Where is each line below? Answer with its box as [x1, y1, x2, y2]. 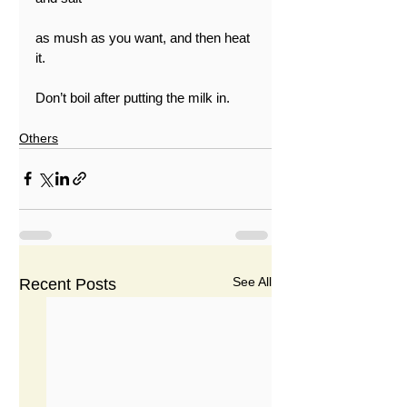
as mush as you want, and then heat [35, 29, 253, 45]
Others [19, 130, 58, 145]
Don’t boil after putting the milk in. [35, 89, 230, 105]
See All [233, 273, 272, 289]
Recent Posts [19, 274, 116, 293]
